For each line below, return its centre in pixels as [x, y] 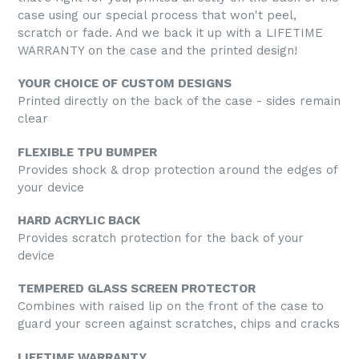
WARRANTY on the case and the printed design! [157, 50]
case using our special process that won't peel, [157, 15]
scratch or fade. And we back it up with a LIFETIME [170, 32]
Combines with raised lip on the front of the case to [171, 307]
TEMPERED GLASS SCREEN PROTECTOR [137, 289]
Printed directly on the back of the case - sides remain [179, 101]
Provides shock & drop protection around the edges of [177, 169]
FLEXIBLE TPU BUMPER [87, 152]
